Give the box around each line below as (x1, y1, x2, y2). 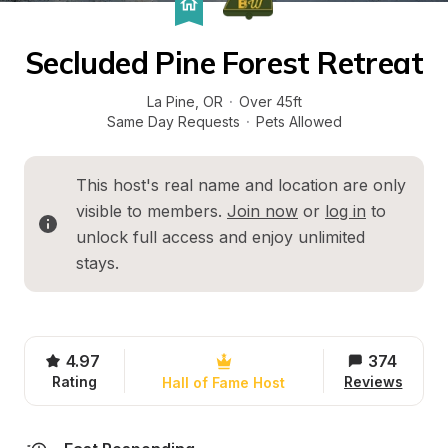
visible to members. (76, 201, 227, 221)
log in (325, 201, 366, 221)
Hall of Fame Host (162, 374, 285, 391)
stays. (76, 253, 119, 273)
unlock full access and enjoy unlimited (76, 227, 365, 247)
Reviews (344, 373, 403, 390)
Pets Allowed (255, 113, 342, 130)
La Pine (146, 93, 195, 110)
